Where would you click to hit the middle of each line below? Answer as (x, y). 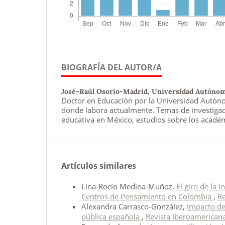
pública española (111, 216)
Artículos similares (99, 165)
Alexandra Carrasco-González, (134, 206)
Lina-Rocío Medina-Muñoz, (129, 186)
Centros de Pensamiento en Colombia (147, 196)
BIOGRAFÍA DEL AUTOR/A (111, 67)
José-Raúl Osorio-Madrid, (106, 91)
